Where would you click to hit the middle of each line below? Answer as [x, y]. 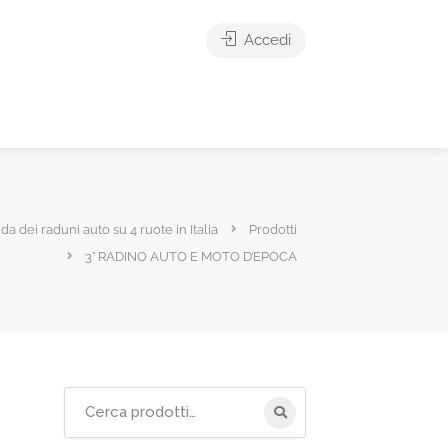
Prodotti [273, 229]
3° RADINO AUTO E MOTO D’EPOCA [191, 256]
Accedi [265, 40]
